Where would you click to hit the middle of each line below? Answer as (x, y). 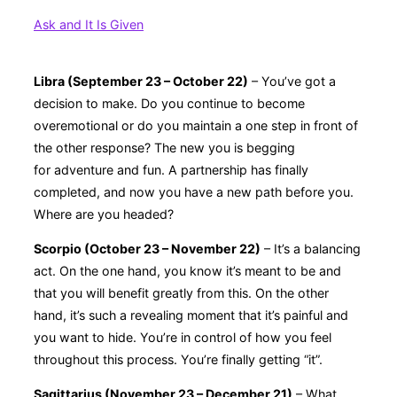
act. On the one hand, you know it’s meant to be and (187, 271)
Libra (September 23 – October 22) (141, 81)
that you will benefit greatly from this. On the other (181, 293)
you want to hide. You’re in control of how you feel (183, 338)
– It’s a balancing (311, 249)
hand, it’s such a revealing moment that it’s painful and (191, 315)
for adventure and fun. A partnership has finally (171, 169)
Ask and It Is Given (89, 24)
